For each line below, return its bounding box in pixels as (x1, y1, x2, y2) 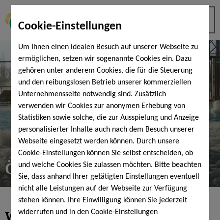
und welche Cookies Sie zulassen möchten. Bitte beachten (18, 161, 202, 169)
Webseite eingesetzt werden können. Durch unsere (18, 137, 180, 145)
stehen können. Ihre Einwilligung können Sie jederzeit (18, 196, 188, 204)
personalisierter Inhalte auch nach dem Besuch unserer (18, 126, 195, 134)
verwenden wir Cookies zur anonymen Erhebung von (18, 102, 186, 110)
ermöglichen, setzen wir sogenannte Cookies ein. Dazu (18, 55, 192, 63)
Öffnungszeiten (5, 158, 119, 178)
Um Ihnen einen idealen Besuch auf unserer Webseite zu (18, 43, 198, 51)
